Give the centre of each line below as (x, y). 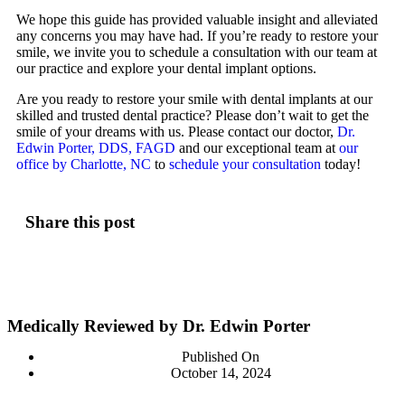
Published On (221, 357)
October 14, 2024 (221, 373)
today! (341, 165)
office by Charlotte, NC (84, 165)
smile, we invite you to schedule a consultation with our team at (197, 52)
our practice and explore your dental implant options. (168, 69)
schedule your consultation (245, 165)
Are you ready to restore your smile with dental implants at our (194, 99)
